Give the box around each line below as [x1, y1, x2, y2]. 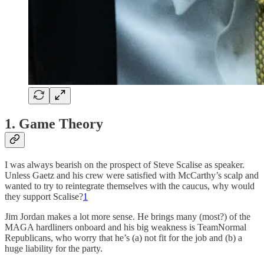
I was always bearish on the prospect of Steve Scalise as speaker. [5, 159, 245, 170]
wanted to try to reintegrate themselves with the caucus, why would [5, 180, 255, 191]
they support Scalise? [5, 191, 83, 202]
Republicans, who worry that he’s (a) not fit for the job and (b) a [5, 232, 242, 243]
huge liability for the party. [5, 243, 103, 253]
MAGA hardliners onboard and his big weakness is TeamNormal [5, 222, 246, 232]
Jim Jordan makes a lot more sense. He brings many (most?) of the [5, 211, 250, 222]
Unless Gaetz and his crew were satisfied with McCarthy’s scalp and [5, 170, 259, 180]
